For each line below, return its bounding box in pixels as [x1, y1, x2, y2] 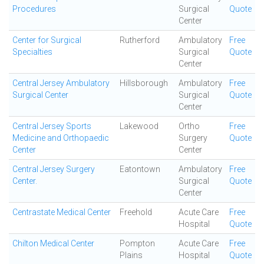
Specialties [12, 47, 52, 57]
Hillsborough [120, 78, 168, 88]
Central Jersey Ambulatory [12, 78, 110, 88]
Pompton [120, 239, 155, 248]
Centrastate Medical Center [12, 207, 111, 217]
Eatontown [120, 164, 160, 174]
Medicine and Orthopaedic [12, 133, 109, 143]
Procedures [12, 4, 56, 14]
